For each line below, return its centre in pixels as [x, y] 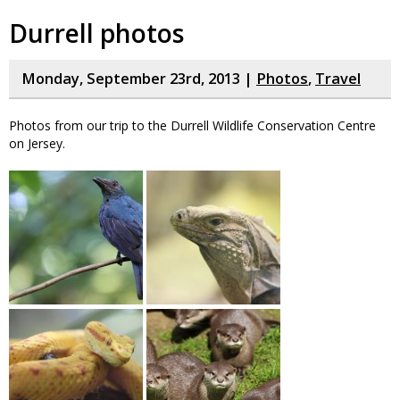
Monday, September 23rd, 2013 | [139, 78]
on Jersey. [37, 143]
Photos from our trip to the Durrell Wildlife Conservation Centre [192, 125]
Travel [338, 78]
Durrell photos [97, 33]
